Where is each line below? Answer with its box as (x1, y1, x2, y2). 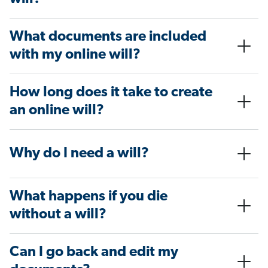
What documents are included (10, 30, 206, 45)
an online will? (10, 103, 104, 118)
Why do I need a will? (10, 147, 149, 162)
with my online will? (10, 48, 141, 63)
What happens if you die (10, 190, 167, 205)
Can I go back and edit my (10, 245, 178, 260)
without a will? (10, 208, 106, 223)
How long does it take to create (10, 86, 212, 100)
